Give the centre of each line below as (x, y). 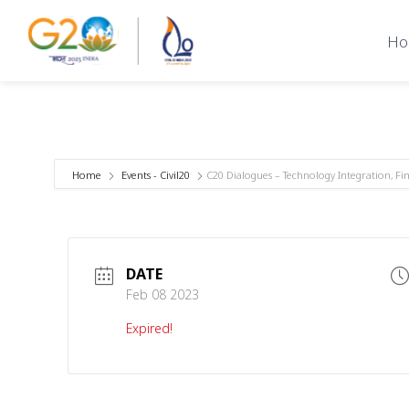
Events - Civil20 (156, 174)
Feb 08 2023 (163, 294)
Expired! (149, 328)
